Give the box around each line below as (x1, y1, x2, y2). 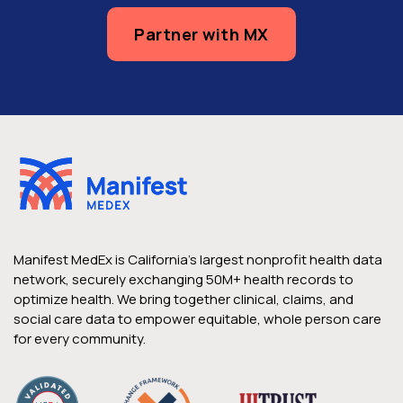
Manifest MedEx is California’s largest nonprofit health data (13, 250, 382, 269)
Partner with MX (134, 22, 269, 45)
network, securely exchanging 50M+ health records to (13, 270, 354, 289)
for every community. (13, 329, 146, 348)
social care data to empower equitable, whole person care (13, 309, 381, 328)
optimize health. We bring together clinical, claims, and (13, 290, 354, 309)
